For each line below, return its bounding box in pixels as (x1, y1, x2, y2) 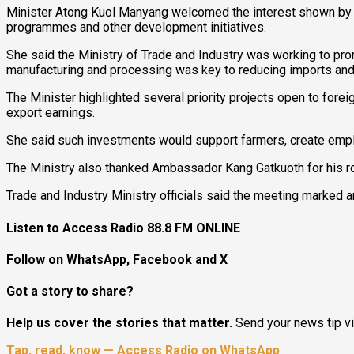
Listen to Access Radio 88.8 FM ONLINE (6, 220, 240, 235)
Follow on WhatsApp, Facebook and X (6, 251, 228, 267)
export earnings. (6, 105, 95, 121)
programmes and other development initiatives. (6, 20, 266, 36)
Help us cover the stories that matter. (6, 315, 232, 331)
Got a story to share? (6, 284, 134, 299)
